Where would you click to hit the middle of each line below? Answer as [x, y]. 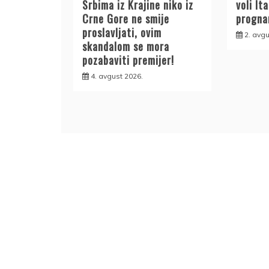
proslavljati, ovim [122, 32]
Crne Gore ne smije [126, 18]
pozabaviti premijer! [128, 60]
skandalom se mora [126, 46]
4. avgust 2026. [117, 76]
